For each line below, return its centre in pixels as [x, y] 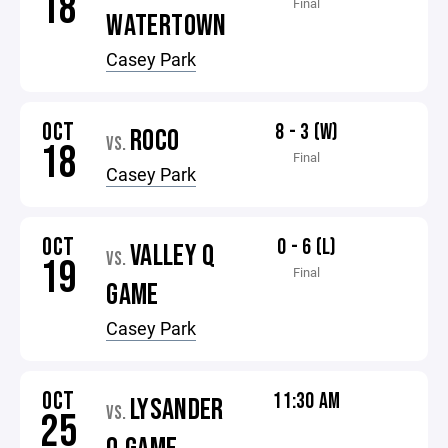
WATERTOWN [166, 26]
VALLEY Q [172, 256]
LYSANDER [176, 410]
